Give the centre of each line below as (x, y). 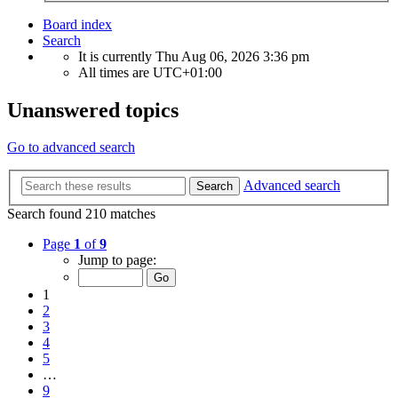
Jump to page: (117, 260)
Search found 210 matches (81, 214)
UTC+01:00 (187, 72)
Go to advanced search (71, 147)
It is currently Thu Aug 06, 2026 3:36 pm (194, 56)
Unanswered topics (93, 110)
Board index (77, 24)
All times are (115, 72)
